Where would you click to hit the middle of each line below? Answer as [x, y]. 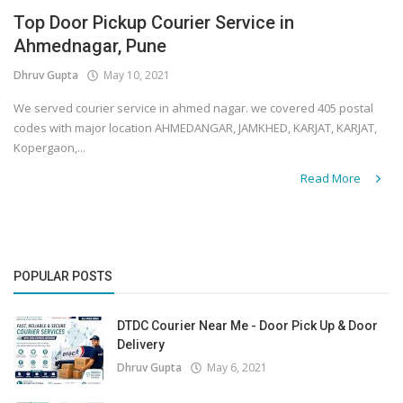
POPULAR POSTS [63, 276]
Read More [332, 179]
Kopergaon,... [49, 148]
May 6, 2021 [234, 367]
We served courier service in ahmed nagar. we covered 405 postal [193, 108]
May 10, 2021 [134, 76]
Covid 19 [45, 33]
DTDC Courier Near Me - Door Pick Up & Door [247, 326]
